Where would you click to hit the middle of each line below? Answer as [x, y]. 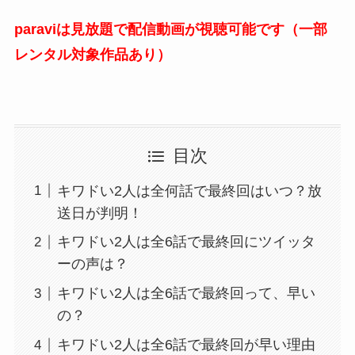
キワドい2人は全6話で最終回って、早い [186, 294]
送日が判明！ [99, 213]
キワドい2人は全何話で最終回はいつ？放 [189, 191]
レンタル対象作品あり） [92, 54]
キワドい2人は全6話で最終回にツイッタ [186, 242]
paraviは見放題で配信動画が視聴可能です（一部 [170, 29]
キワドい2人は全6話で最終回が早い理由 [186, 345]
